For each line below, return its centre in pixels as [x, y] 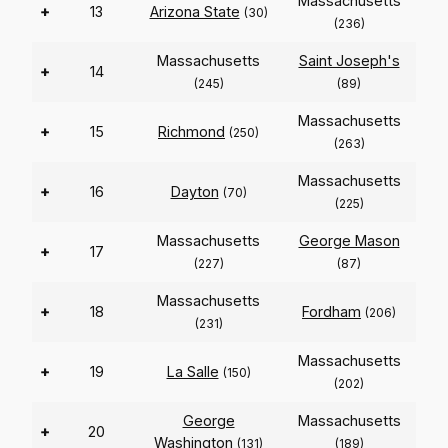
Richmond [191, 132]
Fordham [331, 312]
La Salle [192, 372]
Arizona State [194, 12]
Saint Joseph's [349, 61]
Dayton [194, 192]
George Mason [349, 241]
